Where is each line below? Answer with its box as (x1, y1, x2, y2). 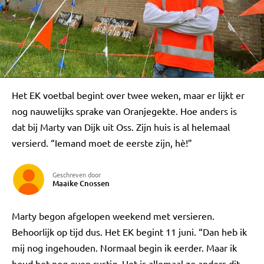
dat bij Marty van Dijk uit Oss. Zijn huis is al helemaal (12, 121, 230, 133)
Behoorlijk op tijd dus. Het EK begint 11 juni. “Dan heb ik (12, 226, 247, 237)
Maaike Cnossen (52, 178, 110, 189)
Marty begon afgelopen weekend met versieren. (12, 210, 214, 222)
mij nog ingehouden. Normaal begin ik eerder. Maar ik (12, 242, 237, 253)
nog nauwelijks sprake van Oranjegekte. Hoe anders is (12, 105, 237, 117)
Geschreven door (52, 170, 101, 179)
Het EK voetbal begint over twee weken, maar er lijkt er (12, 89, 245, 101)
